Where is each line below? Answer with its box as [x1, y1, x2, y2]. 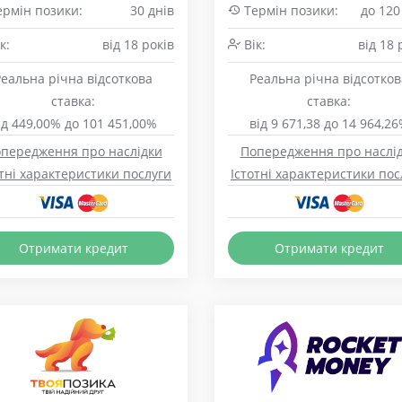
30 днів [130, 2, 174, 19]
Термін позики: [240, 2, 338, 19]
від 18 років [102, 36, 174, 53]
